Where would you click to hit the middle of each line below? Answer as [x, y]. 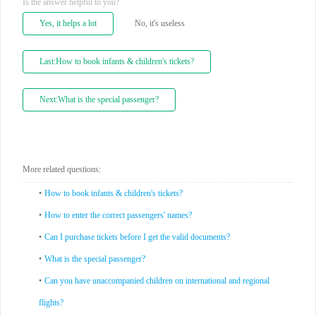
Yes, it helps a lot [68, 23]
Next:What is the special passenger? [99, 99]
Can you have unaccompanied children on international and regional [157, 281]
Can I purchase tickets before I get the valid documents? [137, 237]
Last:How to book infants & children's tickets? [117, 61]
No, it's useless [160, 23]
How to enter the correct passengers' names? [118, 215]
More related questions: [62, 169]
